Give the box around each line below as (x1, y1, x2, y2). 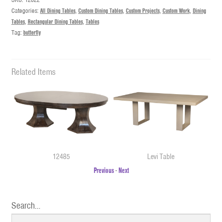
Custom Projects (125, 6, 160, 15)
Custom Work (162, 6, 190, 15)
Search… (11, 199, 41, 212)
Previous (93, 165, 114, 175)
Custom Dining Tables (78, 6, 123, 15)
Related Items (11, 66, 55, 78)
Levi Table (147, 152, 174, 162)
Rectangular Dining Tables (27, 17, 83, 26)
